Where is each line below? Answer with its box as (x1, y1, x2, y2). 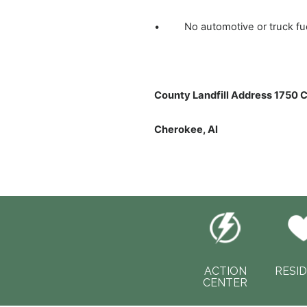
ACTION (204, 264, 247, 278)
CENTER (203, 275, 247, 289)
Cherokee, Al (153, 123, 218, 136)
